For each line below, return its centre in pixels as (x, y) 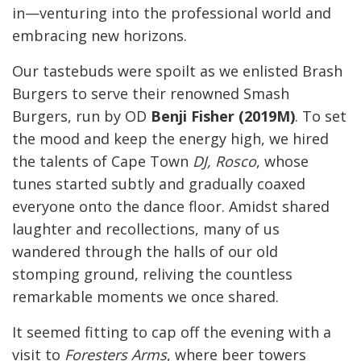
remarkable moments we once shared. (145, 297)
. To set (321, 116)
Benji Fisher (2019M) (223, 116)
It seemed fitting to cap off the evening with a (172, 332)
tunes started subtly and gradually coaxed (159, 184)
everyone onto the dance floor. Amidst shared (171, 207)
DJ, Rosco (224, 162)
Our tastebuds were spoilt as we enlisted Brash (177, 71)
